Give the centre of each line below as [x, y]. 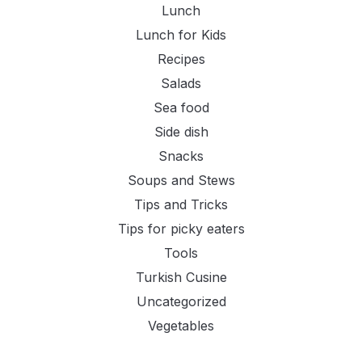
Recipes [181, 59]
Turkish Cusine [181, 277]
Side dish [181, 132]
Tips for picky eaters [181, 229]
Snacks [181, 156]
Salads [181, 83]
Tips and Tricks [181, 204]
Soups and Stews [181, 180]
